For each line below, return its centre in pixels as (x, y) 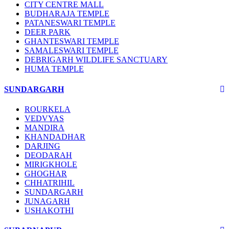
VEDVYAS (44, 118)
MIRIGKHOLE (51, 164)
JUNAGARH (47, 201)
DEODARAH (48, 155)
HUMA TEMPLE (54, 69)
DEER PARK (48, 32)
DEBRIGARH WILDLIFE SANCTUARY (96, 60)
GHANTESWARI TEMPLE (72, 41)
